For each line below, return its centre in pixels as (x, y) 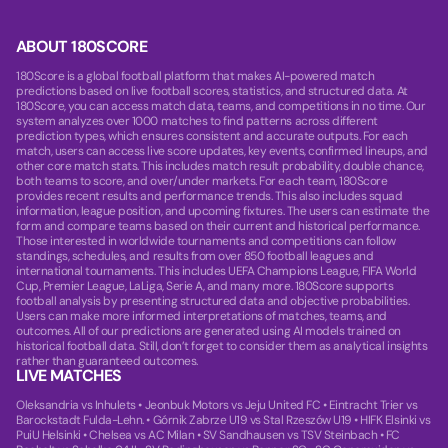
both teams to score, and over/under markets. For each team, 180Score (202, 181)
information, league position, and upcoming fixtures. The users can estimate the (223, 211)
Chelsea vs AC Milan (142, 435)
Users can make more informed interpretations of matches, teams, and (201, 316)
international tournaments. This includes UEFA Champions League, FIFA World (216, 271)
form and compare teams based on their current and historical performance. (218, 226)
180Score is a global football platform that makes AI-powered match (195, 76)
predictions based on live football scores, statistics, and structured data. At (212, 91)
